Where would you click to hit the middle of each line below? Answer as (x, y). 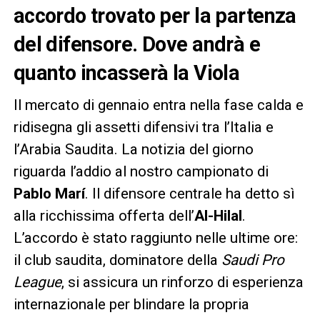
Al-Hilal (218, 216)
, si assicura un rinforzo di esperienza (182, 282)
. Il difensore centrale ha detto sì (190, 194)
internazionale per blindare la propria (131, 305)
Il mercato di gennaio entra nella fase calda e (158, 105)
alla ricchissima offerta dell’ (104, 216)
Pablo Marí (49, 194)
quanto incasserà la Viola (126, 73)
